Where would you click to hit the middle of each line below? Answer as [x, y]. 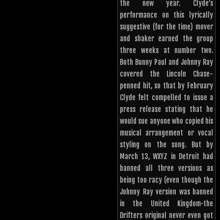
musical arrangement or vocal [166, 133]
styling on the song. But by [166, 145]
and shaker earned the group [166, 39]
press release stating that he [166, 110]
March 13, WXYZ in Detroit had [166, 157]
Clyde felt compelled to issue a [166, 98]
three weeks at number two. [166, 51]
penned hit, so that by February [166, 86]
